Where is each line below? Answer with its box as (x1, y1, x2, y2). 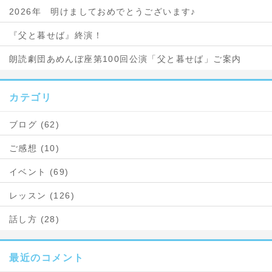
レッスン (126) (9, 191, 75, 200)
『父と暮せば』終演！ (9, 30, 103, 40)
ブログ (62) (9, 120, 60, 129)
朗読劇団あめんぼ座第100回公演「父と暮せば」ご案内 (9, 54, 242, 64)
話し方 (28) (9, 214, 60, 224)
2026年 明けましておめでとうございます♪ (9, 7, 196, 16)
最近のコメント (9, 253, 84, 263)
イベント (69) (9, 167, 69, 177)
